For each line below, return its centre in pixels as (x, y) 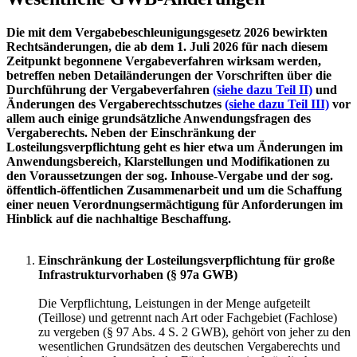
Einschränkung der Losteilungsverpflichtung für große (186, 260)
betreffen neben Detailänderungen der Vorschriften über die (169, 75)
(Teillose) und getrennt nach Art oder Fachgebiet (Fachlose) (188, 317)
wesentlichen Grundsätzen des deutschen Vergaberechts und (189, 346)
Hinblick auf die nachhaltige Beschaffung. (119, 218)
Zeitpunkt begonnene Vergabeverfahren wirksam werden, (164, 61)
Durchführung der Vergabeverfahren (110, 89)
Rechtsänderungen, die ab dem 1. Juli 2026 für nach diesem (167, 46)
